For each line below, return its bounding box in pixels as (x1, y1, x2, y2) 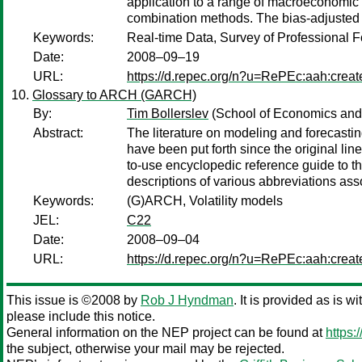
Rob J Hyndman (141, 293, 234, 307)
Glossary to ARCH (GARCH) (32, 88, 196, 102)
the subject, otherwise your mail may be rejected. (6, 342, 284, 356)
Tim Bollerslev (127, 107, 208, 120)
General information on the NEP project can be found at (6, 326, 326, 339)
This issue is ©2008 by (6, 293, 141, 307)
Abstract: (33, 126, 83, 140)
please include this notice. (6, 309, 155, 323)
